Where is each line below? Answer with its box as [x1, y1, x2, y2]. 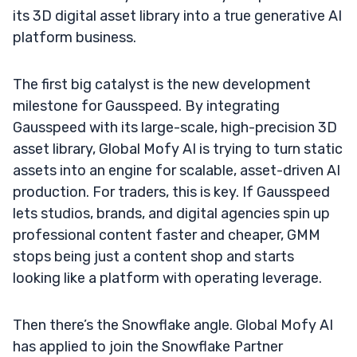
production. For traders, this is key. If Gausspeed [13, 182, 330, 201]
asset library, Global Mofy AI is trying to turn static [13, 139, 343, 158]
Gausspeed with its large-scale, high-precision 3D [13, 118, 337, 136]
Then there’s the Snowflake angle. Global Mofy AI [13, 316, 333, 334]
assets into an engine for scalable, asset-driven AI [13, 161, 340, 179]
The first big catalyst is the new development [13, 75, 311, 93]
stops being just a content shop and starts [13, 247, 294, 265]
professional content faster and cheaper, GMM [13, 226, 320, 244]
